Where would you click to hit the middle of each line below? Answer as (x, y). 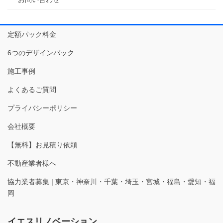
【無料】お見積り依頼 (42, 145)
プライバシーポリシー (42, 108)
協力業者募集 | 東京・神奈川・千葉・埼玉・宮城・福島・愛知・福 (111, 181)
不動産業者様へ (32, 163)
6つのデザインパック (41, 53)
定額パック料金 (32, 34)
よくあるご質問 (32, 89)
